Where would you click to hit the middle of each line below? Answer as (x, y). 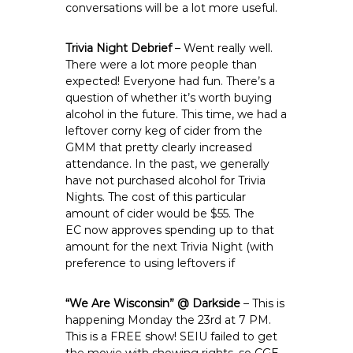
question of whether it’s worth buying (169, 98)
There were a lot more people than (162, 65)
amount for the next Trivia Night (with (170, 247)
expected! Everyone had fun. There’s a (171, 81)
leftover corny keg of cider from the (164, 131)
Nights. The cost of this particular (156, 197)
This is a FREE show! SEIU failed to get (172, 336)
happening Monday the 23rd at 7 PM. (169, 320)
